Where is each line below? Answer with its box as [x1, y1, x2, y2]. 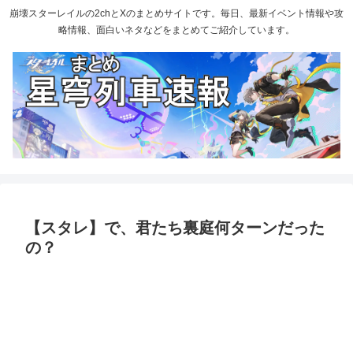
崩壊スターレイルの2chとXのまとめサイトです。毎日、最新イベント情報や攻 [9, 8, 344, 20]
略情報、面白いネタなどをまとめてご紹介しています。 [58, 24, 295, 36]
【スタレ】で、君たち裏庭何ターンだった [25, 218, 325, 236]
